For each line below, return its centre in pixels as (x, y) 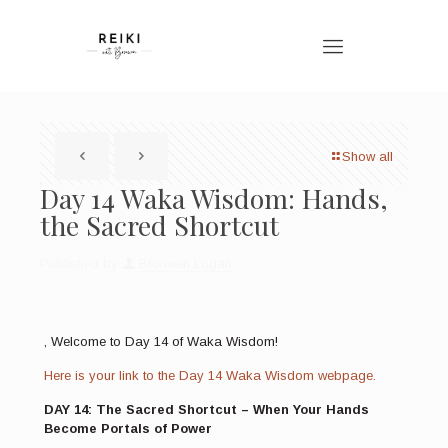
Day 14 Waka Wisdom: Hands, (214, 198)
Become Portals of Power (127, 429)
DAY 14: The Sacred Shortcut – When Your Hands (206, 410)
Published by (79, 264)
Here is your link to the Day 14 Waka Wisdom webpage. (209, 376)
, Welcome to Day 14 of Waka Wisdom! (160, 342)
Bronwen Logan (185, 264)
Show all (367, 157)
